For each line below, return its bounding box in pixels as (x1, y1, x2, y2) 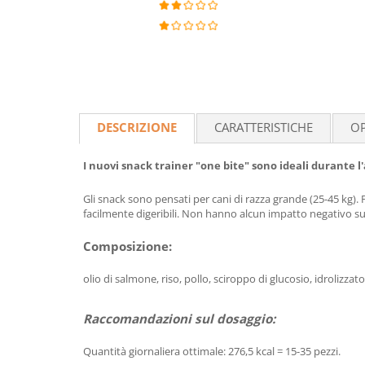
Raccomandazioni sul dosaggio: (83, 310, 275, 327)
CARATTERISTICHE (214, 119, 313, 135)
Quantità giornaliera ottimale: (83, 344, 228, 358)
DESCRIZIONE (97, 119, 177, 135)
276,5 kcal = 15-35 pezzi (228, 344, 338, 358)
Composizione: (83, 238, 172, 254)
